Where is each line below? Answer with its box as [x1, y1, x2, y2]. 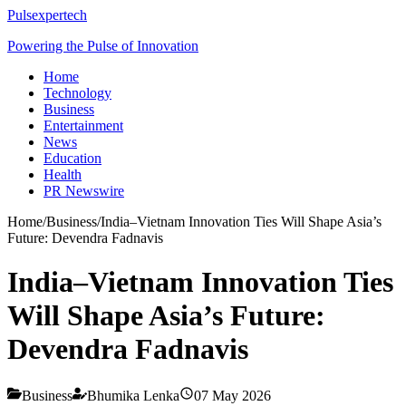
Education [43, 150, 101, 166]
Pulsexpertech [7, 7, 87, 23]
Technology [43, 85, 111, 101]
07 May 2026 [194, 387, 271, 403]
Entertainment [43, 118, 123, 133]
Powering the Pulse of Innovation [7, 38, 198, 53]
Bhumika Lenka [87, 387, 179, 403]
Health [43, 167, 82, 182]
